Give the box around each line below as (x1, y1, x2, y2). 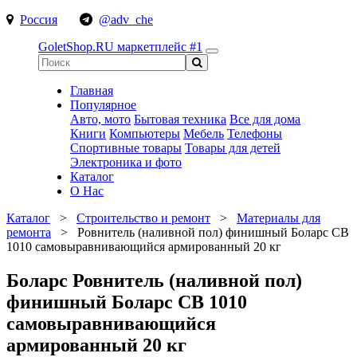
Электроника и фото (70, 155, 182, 169)
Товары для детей (185, 141, 280, 155)
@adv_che (99, 13, 153, 26)
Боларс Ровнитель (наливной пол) (6, 269, 302, 291)
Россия (20, 13, 57, 26)
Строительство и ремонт (76, 211, 210, 225)
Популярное (70, 98, 136, 112)
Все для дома (229, 112, 300, 126)
